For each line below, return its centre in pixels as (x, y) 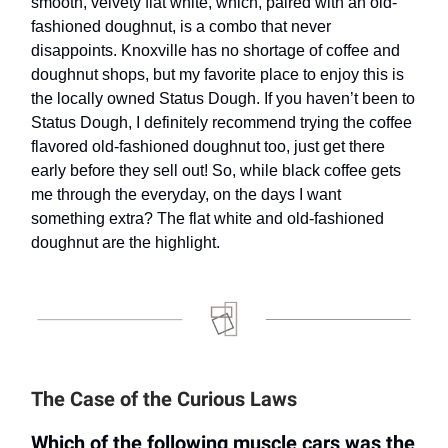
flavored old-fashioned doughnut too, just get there (208, 146)
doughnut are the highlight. (125, 242)
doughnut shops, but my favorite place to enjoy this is (217, 74)
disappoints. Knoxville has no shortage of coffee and (215, 50)
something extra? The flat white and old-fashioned (207, 218)
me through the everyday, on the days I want (186, 194)
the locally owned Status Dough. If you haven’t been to (223, 98)
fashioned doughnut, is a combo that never (181, 26)
